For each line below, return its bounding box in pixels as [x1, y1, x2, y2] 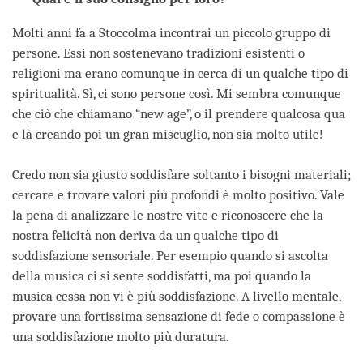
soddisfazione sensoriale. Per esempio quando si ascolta [12, 247, 328, 263]
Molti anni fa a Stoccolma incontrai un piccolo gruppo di [12, 24, 331, 41]
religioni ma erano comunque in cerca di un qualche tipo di [12, 65, 348, 81]
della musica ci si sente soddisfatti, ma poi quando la [12, 267, 311, 284]
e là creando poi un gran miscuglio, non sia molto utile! [12, 126, 323, 142]
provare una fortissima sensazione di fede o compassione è [12, 308, 345, 324]
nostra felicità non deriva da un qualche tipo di [12, 227, 279, 243]
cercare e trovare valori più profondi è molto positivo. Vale [12, 186, 344, 203]
